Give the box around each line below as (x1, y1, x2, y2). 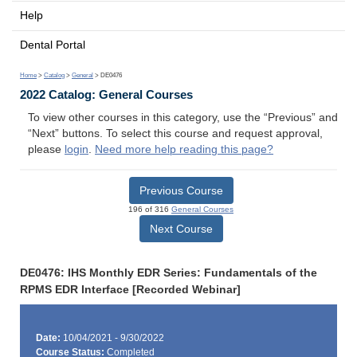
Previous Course (139, 183, 223, 197)
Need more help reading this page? (95, 143, 273, 156)
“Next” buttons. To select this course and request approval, (28, 127, 323, 140)
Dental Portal (20, 38, 85, 51)
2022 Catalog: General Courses (20, 88, 193, 102)
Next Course (149, 222, 213, 235)
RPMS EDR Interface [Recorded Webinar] (20, 283, 241, 296)
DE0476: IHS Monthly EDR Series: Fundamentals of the (20, 266, 317, 279)
